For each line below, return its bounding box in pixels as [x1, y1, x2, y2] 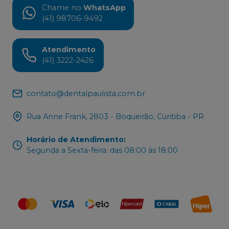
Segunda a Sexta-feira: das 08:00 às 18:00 [27, 145, 178, 155]
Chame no [42, 3, 81, 12]
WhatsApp [83, 3, 126, 12]
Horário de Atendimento [27, 134, 124, 144]
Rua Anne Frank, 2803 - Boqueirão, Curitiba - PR [27, 111, 204, 121]
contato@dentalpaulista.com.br [27, 88, 145, 98]
